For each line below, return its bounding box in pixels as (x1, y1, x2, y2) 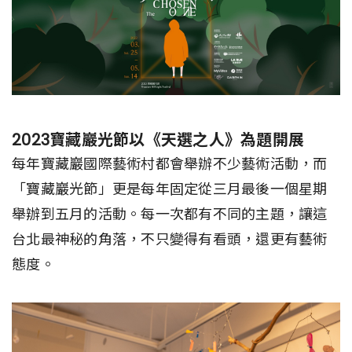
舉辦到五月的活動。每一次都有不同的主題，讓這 (12, 203, 328, 224)
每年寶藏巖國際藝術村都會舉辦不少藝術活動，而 (12, 153, 328, 174)
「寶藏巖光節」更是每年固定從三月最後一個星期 (12, 178, 328, 199)
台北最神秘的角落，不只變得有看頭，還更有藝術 (12, 229, 328, 249)
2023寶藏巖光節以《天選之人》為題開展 (12, 128, 304, 151)
